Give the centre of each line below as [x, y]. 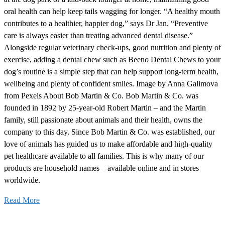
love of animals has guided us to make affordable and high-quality [108, 144]
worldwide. [22, 180]
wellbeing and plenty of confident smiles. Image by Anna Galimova [111, 84]
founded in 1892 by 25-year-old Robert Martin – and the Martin [105, 108]
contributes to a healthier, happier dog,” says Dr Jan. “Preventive [106, 24]
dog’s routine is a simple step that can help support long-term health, [111, 72]
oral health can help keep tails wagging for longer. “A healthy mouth [112, 12]
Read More [22, 200]
